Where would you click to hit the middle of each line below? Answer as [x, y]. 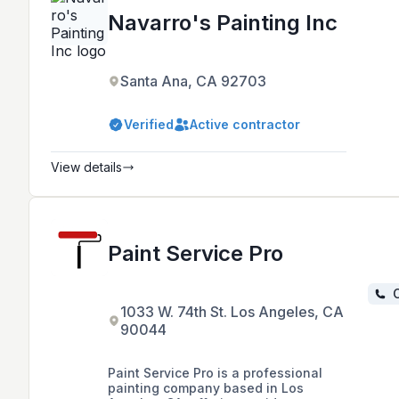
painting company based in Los [206, 388]
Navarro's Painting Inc [223, 23]
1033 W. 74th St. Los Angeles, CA [232, 312]
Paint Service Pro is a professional [215, 373]
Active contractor [245, 125]
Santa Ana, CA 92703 [193, 81]
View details [86, 167]
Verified [149, 125]
